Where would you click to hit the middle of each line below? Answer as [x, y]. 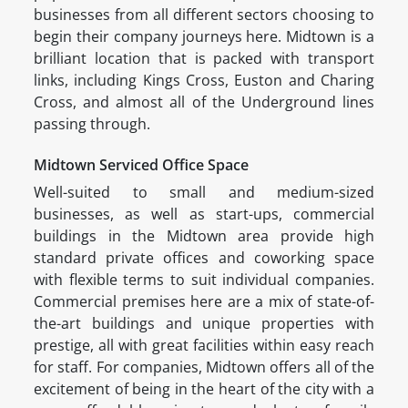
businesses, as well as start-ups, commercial [204, 214]
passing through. [94, 123]
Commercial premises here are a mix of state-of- [204, 301]
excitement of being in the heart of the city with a [204, 388]
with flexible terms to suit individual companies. [204, 279]
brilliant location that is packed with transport [204, 58]
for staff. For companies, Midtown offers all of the [204, 367]
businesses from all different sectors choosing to [204, 14]
